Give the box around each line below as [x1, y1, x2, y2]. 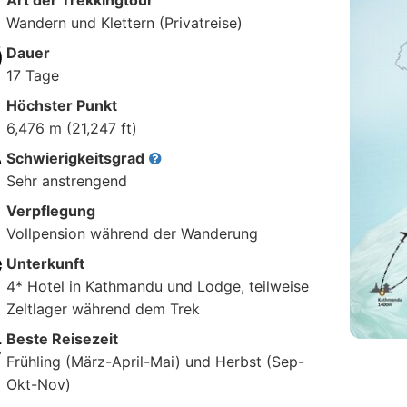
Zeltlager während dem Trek [5, 300, 200, 318]
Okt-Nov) [5, 375, 71, 393]
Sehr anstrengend [5, 172, 127, 190]
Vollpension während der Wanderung [5, 224, 258, 243]
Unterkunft [5, 254, 84, 273]
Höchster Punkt [5, 96, 117, 114]
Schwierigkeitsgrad [5, 149, 144, 167]
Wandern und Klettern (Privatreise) [5, 14, 243, 32]
